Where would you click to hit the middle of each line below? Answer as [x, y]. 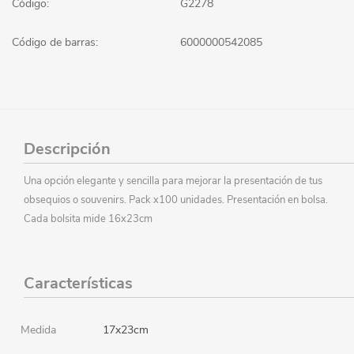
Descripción [67, 149]
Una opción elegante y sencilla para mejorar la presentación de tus [173, 181]
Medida [38, 330]
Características [78, 283]
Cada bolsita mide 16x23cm [88, 218]
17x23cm [126, 330]
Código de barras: [55, 42]
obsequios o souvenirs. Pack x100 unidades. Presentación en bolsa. [176, 200]
